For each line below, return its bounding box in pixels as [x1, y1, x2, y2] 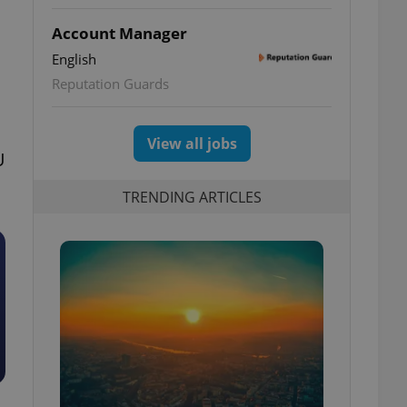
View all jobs [146, 134, 237, 154]
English [52, 50, 96, 68]
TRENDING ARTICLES [122, 186, 262, 207]
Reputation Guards [52, 74, 169, 93]
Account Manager [52, 23, 187, 44]
